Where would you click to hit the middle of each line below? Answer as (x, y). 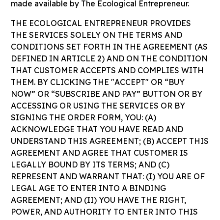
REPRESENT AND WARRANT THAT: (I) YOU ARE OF (108, 176)
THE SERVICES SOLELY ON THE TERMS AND (97, 35)
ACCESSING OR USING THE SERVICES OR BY (98, 106)
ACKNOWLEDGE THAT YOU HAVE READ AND (97, 129)
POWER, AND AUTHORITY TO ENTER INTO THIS (105, 212)
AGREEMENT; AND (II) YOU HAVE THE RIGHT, (99, 200)
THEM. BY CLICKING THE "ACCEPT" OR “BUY (98, 82)
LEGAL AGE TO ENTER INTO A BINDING (89, 188)
